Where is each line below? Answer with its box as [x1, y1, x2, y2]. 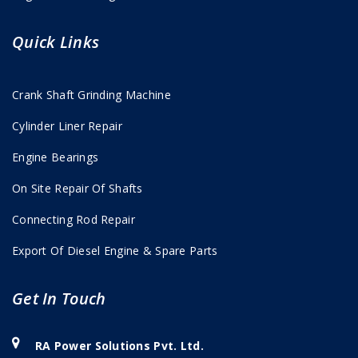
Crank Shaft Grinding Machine [12, 86, 171, 102]
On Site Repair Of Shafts [12, 180, 143, 196]
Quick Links [12, 30, 100, 53]
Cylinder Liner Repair [12, 117, 122, 133]
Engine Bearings [12, 149, 99, 165]
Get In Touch [12, 287, 106, 309]
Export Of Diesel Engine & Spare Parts [12, 242, 218, 258]
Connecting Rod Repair [12, 211, 135, 227]
